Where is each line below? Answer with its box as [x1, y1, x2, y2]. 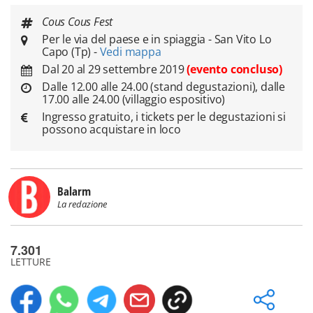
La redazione [57, 198, 107, 210]
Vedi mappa [99, 44, 161, 59]
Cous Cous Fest [42, 14, 113, 29]
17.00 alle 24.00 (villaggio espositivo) [42, 92, 226, 107]
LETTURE [10, 255, 51, 268]
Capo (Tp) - [42, 44, 100, 59]
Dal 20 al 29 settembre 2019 [42, 61, 187, 77]
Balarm [57, 183, 91, 199]
